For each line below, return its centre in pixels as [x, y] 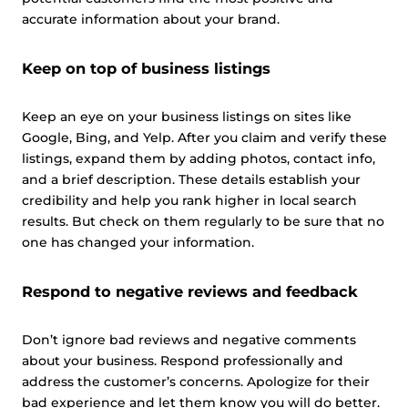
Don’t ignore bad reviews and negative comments [189, 340]
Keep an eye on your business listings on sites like [187, 117]
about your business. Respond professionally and [183, 361]
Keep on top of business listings [146, 68]
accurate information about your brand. [151, 19]
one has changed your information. [138, 242]
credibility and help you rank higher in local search [189, 200]
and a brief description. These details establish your [191, 179]
